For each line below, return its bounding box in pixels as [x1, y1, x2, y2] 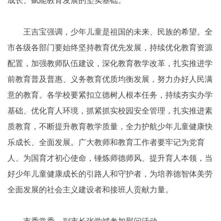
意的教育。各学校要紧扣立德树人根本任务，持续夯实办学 [7, 91, 213, 100]
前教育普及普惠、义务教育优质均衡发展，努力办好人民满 [7, 75, 213, 84]
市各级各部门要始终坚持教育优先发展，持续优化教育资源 [7, 43, 213, 52]
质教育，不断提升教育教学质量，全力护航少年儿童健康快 [7, 122, 213, 131]
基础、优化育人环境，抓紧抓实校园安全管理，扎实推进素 [7, 107, 213, 115]
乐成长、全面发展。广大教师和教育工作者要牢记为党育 [7, 138, 205, 147]
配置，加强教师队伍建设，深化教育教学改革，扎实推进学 [7, 59, 213, 68]
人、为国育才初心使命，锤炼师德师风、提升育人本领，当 [7, 154, 213, 163]
